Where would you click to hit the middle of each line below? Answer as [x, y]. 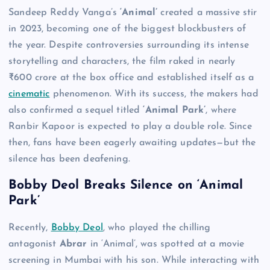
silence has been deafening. [69, 159]
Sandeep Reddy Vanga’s [64, 12]
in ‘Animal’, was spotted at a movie [166, 244]
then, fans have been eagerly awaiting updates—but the [132, 143]
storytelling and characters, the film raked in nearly [122, 61]
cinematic [29, 94]
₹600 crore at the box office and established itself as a [131, 77]
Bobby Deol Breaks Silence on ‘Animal [126, 186]
